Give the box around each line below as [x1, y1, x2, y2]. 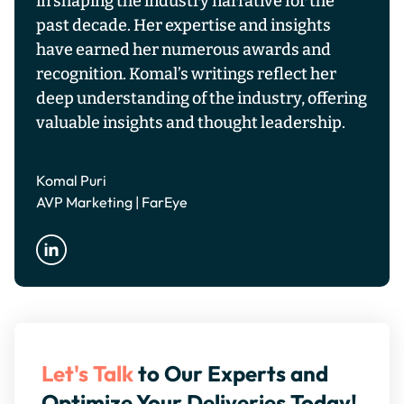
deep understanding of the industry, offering [36, 87, 367, 108]
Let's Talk [41, 360, 134, 388]
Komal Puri [36, 171, 106, 189]
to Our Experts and [133, 360, 329, 388]
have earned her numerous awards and [36, 39, 331, 60]
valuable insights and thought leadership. [36, 112, 345, 133]
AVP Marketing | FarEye [36, 193, 188, 211]
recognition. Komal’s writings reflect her [36, 63, 336, 84]
